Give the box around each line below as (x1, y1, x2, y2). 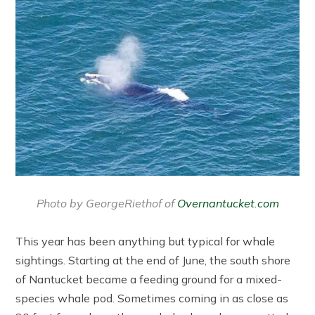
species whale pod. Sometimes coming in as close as (15, 290, 289, 305)
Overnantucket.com (176, 195, 279, 210)
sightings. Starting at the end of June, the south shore (15, 252, 291, 267)
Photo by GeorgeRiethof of (36, 195, 177, 210)
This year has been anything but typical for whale (15, 233, 276, 248)
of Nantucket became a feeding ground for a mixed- (15, 271, 283, 286)
